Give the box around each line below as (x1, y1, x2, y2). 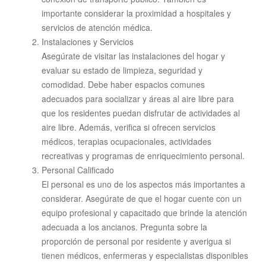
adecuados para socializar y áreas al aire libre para (42, 92, 234, 104)
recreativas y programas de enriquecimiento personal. (42, 149, 245, 161)
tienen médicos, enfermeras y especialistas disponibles (42, 249, 248, 261)
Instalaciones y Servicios (42, 35, 134, 47)
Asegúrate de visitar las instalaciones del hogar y (42, 49, 225, 62)
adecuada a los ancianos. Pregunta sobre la (42, 220, 207, 233)
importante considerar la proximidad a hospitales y (42, 7, 231, 19)
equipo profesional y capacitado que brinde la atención (42, 206, 247, 218)
